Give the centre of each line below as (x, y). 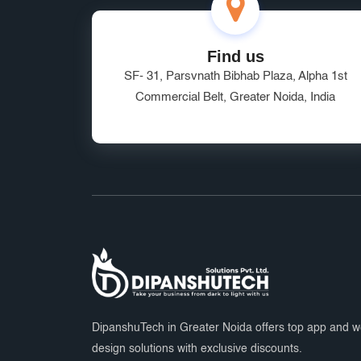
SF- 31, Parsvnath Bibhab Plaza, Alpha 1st (235, 76)
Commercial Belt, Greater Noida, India (235, 97)
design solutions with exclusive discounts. (197, 349)
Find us (235, 56)
